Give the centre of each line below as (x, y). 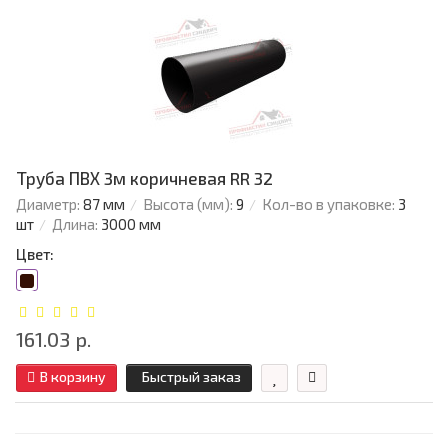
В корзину (73, 377)
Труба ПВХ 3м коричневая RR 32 (144, 178)
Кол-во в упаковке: (328, 204)
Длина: (75, 224)
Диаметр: (48, 204)
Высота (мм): (188, 204)
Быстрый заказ (191, 377)
